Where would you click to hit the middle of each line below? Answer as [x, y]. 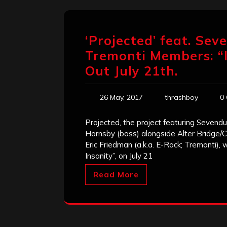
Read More [116, 175]
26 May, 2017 [121, 98]
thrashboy [181, 98]
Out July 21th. [132, 71]
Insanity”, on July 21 [119, 156]
